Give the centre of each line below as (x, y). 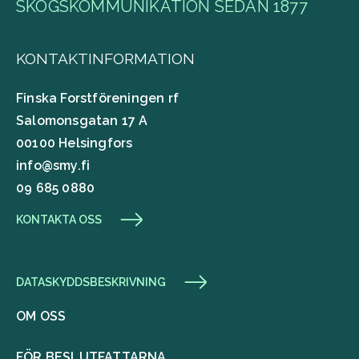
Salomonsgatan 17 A (82, 121)
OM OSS (41, 317)
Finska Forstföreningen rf (97, 99)
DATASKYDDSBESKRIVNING (91, 282)
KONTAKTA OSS (59, 220)
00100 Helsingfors (75, 143)
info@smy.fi (53, 166)
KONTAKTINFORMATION (105, 58)
